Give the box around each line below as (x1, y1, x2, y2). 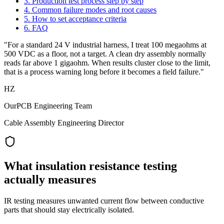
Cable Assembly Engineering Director (4, 118, 124, 127)
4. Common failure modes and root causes (24, 5, 156, 14)
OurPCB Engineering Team (4, 101, 92, 110)
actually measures (4, 173, 96, 186)
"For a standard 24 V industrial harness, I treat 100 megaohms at (4, 40, 206, 49)
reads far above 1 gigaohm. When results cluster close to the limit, (4, 58, 210, 67)
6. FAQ (24, 23, 48, 32)
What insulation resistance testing (4, 159, 177, 173)
